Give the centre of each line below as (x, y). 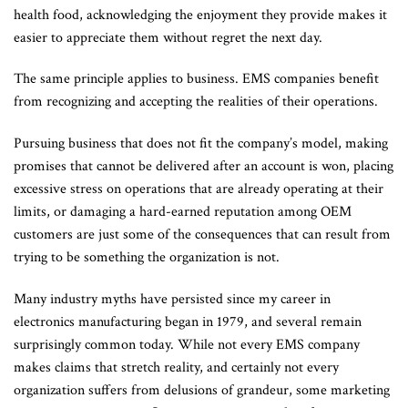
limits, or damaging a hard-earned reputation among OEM (183, 212)
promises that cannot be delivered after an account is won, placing (204, 167)
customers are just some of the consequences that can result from (202, 235)
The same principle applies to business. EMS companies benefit (196, 79)
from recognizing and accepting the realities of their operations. (196, 102)
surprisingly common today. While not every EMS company (187, 344)
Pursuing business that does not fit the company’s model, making (201, 144)
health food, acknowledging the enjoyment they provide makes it (200, 15)
